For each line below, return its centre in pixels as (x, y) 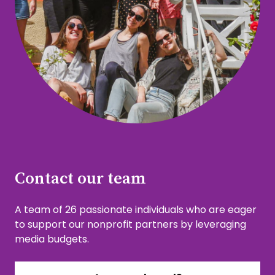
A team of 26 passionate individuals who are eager (136, 209)
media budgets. (52, 239)
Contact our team (80, 177)
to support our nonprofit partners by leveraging (130, 224)
